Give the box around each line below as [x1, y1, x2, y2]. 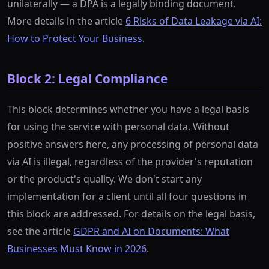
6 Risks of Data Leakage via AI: [125, 14, 262, 28]
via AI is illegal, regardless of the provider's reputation [7, 154, 253, 168]
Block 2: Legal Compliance [7, 70, 168, 87]
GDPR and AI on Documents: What [73, 224, 229, 238]
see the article [7, 224, 73, 238]
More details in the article [7, 14, 125, 28]
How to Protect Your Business [7, 31, 142, 45]
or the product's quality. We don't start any [7, 172, 202, 186]
